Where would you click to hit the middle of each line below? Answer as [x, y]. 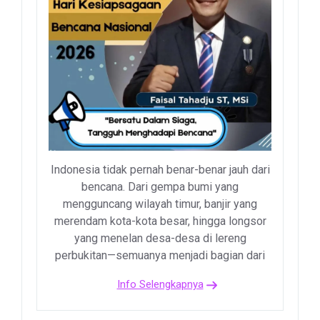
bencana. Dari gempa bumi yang [160, 187]
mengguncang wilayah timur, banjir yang [160, 204]
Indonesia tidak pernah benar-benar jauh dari [160, 170]
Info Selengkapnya [160, 285]
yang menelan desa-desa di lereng [160, 239]
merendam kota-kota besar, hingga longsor [160, 221]
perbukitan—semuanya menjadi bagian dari [160, 256]
